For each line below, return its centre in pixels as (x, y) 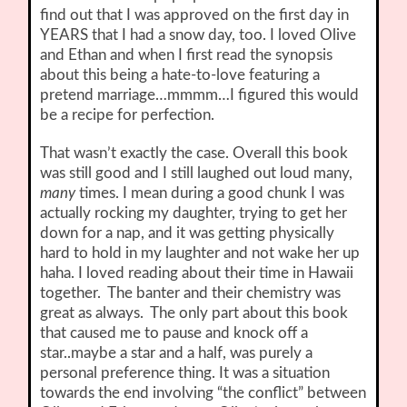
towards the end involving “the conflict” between (203, 393)
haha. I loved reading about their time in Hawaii (197, 273)
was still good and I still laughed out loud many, (197, 174)
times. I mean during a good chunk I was (210, 194)
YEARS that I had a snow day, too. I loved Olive (199, 35)
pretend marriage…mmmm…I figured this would (200, 95)
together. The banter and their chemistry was (191, 293)
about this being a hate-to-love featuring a (180, 75)
